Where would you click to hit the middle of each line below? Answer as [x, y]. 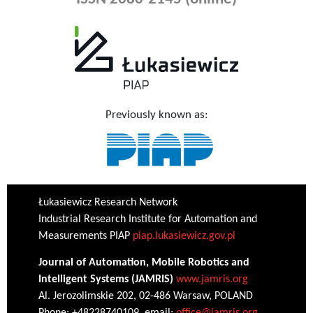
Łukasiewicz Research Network [108, 203]
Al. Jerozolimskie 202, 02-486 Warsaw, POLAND [145, 297]
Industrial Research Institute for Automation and [147, 220]
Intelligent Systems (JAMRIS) [107, 280]
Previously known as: [156, 115]
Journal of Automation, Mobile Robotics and [144, 263]
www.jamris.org [212, 280]
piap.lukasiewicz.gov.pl [184, 236]
